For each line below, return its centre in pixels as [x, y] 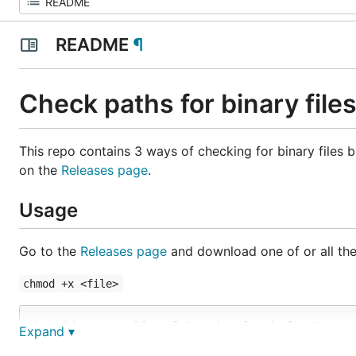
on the [40, 170]
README [92, 44]
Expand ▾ [47, 331]
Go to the [50, 251]
